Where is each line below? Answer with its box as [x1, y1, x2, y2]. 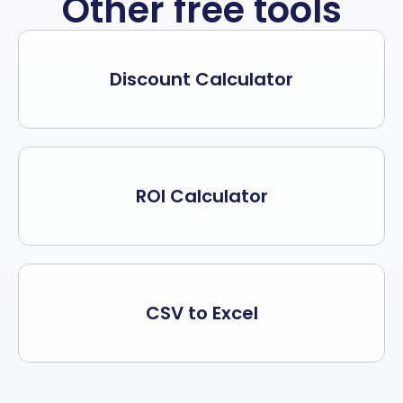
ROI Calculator [135, 184, 268, 209]
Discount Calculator [110, 67, 293, 92]
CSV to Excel [145, 300, 258, 326]
